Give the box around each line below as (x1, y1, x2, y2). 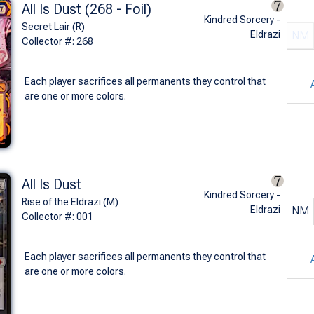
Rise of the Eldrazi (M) (21, 196, 118, 207)
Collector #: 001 (21, 210, 93, 222)
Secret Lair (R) (21, 20, 85, 32)
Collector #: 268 (21, 35, 93, 47)
